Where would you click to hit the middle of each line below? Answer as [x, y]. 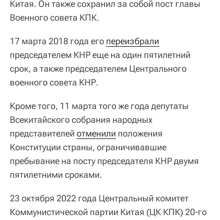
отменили [96, 133]
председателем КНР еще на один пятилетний [100, 55]
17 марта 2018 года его [58, 41]
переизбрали [133, 41]
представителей [43, 133]
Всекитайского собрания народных [81, 120]
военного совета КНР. [54, 82]
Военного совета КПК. [55, 17]
